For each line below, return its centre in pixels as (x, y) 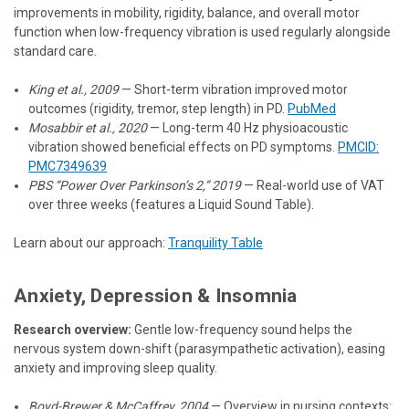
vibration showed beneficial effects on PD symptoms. (184, 147)
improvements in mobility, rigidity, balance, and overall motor (187, 12)
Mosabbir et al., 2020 (88, 127)
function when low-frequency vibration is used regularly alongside (202, 31)
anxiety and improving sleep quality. (115, 367)
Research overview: (73, 329)
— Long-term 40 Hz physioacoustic (248, 127)
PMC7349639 (68, 166)
